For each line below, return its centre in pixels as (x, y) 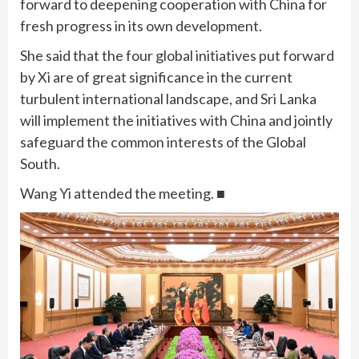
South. (40, 164)
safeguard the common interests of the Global (163, 142)
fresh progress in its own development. (141, 26)
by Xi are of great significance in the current (156, 77)
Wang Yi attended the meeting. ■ (123, 194)
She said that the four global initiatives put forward (177, 56)
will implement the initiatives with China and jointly (176, 121)
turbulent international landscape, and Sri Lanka (168, 99)
